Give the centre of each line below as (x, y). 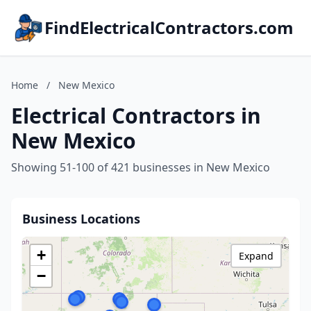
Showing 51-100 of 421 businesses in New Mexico (141, 167)
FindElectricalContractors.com (169, 27)
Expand (256, 256)
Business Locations (81, 219)
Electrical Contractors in (136, 116)
